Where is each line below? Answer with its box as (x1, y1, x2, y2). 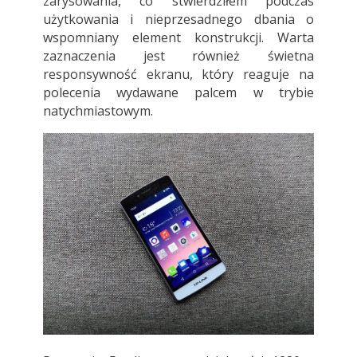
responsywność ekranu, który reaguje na (42, 65, 315, 84)
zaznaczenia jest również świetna (42, 47, 315, 65)
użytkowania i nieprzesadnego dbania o (42, 10, 315, 29)
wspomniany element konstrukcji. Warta (42, 29, 315, 47)
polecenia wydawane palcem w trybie (42, 84, 315, 102)
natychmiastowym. (42, 102, 153, 120)
